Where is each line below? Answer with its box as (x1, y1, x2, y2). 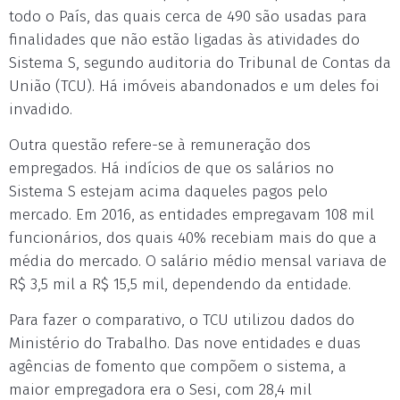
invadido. (9, 100, 72, 119)
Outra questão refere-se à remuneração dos (9, 136, 311, 154)
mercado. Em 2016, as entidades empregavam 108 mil (9, 205, 374, 224)
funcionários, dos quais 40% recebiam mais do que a (9, 229, 377, 247)
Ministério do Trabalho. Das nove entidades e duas (9, 334, 361, 353)
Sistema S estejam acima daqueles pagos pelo (9, 182, 328, 201)
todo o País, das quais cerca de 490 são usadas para (9, 7, 367, 26)
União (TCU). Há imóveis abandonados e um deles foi (9, 77, 379, 96)
